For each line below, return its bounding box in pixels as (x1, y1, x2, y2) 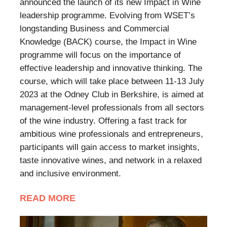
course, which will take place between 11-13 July (20, 77, 204, 87)
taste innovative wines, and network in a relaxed (20, 156, 202, 166)
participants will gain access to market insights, (20, 142, 200, 153)
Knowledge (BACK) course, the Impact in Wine (20, 37, 197, 47)
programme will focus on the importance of (20, 50, 181, 60)
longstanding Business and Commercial (20, 24, 169, 34)
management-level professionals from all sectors (20, 103, 204, 113)
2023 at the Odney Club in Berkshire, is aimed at (20, 90, 204, 100)
